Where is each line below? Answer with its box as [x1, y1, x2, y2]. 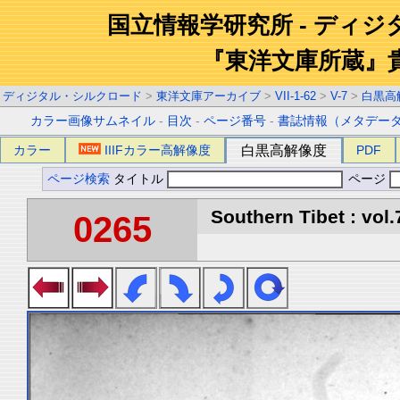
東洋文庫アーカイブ [156, 89, 261, 103]
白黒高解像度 [241, 143, 327, 158]
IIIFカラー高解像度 [104, 143, 212, 157]
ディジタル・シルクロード [3, 89, 142, 103]
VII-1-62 [275, 89, 316, 103]
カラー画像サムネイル [30, 114, 156, 128]
